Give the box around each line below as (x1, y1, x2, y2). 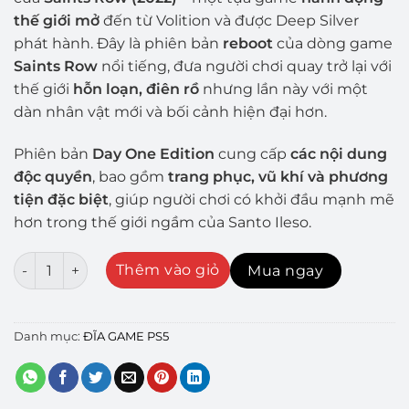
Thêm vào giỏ (115, 261, 220, 279)
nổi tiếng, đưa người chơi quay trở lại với (98, 57, 392, 75)
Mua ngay (247, 262, 324, 280)
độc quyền (14, 167, 92, 185)
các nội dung (290, 144, 387, 163)
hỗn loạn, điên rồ (73, 79, 199, 98)
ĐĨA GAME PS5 (83, 330, 169, 344)
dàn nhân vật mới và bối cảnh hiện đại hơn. (14, 102, 327, 121)
